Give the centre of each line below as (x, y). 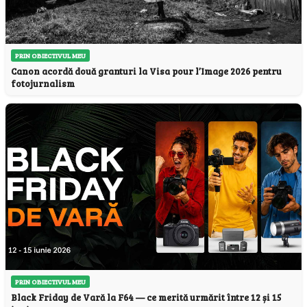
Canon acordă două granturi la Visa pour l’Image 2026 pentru (146, 71)
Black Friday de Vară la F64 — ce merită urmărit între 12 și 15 (146, 297)
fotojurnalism (43, 83)
